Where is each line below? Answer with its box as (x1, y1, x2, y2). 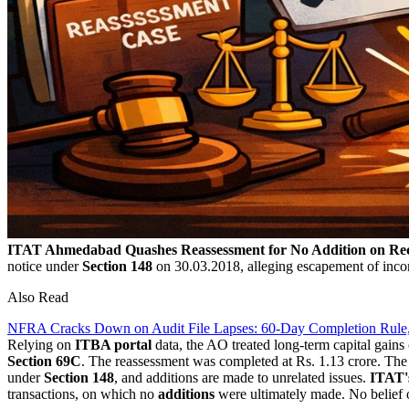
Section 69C (7, 352, 81, 369)
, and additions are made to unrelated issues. (114, 369, 370, 385)
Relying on (7, 336, 75, 352)
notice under (7, 257, 79, 274)
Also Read (7, 288, 68, 305)
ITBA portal (75, 336, 152, 352)
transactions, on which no (7, 385, 158, 402)
